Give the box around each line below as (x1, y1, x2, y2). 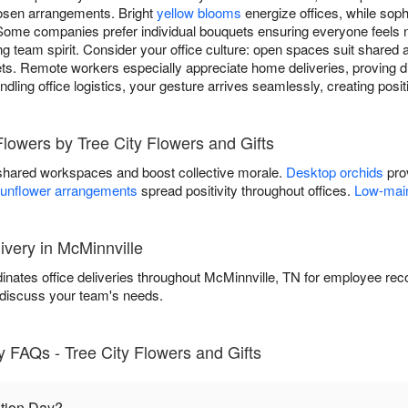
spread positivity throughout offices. (138, 180, 354, 200)
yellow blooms (157, 3, 241, 23)
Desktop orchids (286, 162, 383, 182)
